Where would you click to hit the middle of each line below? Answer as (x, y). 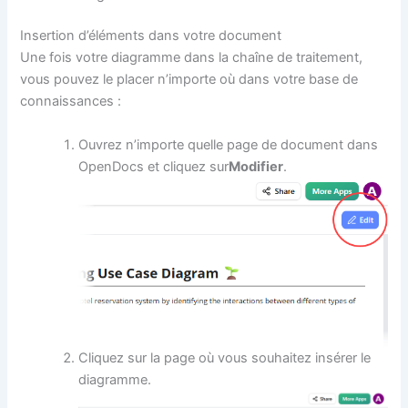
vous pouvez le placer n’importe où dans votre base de (189, 80)
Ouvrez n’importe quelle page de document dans (229, 144)
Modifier (256, 166)
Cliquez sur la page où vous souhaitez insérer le (225, 357)
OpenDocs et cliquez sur (154, 166)
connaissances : (71, 102)
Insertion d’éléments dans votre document (151, 36)
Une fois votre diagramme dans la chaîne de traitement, (192, 58)
